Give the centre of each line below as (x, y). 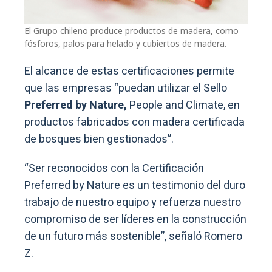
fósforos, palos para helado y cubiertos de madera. (125, 44)
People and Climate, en (183, 106)
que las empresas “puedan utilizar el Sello (126, 89)
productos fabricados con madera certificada (134, 123)
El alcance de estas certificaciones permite (129, 72)
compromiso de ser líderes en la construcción (135, 220)
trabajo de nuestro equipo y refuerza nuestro (133, 203)
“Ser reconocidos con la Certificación (114, 169)
